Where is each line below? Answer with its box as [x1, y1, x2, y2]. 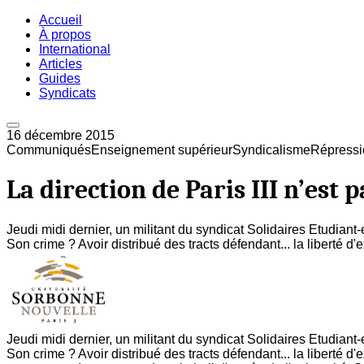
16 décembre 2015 [6, 128, 115, 142]
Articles [39, 57, 82, 71]
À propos [39, 28, 91, 41]
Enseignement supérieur [91, 143, 232, 157]
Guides [39, 71, 80, 85]
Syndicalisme [232, 143, 310, 157]
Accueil [39, 13, 82, 27]
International [39, 42, 110, 56]
